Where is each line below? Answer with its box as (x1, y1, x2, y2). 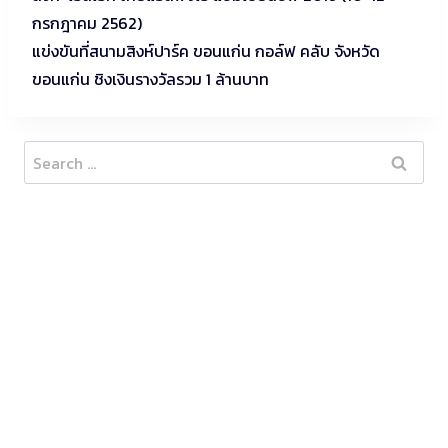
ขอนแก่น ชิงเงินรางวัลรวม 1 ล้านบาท (32, 67, 269, 92)
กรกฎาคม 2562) (32, 11, 142, 36)
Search (23, 142, 73, 167)
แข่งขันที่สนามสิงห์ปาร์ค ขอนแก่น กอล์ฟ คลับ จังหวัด (32, 39, 380, 64)
